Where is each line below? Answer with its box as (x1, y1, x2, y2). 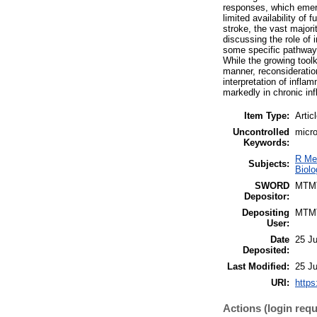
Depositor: (244, 190, 289, 202)
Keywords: (243, 137, 289, 148)
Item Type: (244, 110, 289, 121)
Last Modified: (227, 260, 289, 272)
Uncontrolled (233, 126, 289, 137)
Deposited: (243, 244, 289, 255)
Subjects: (248, 158, 289, 169)
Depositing (242, 207, 289, 218)
